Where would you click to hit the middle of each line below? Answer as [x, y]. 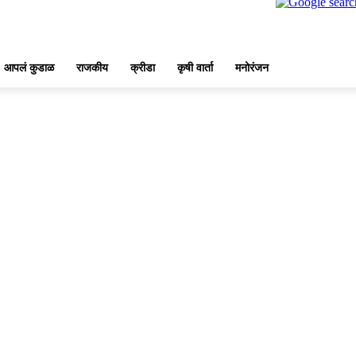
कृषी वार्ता [195, 67]
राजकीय [92, 67]
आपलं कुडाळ [29, 67]
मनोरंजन [252, 67]
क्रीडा [143, 67]
